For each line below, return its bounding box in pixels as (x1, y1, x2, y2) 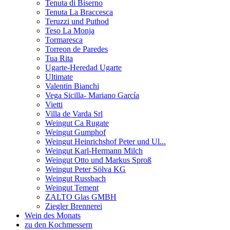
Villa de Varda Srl (45, 109, 103, 119)
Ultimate (45, 72, 73, 82)
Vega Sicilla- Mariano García (45, 91, 139, 100)
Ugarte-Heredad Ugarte (45, 63, 122, 72)
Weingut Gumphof (45, 128, 106, 137)
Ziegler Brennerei (45, 202, 102, 211)
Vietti (45, 100, 63, 109)
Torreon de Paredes (45, 45, 108, 54)
